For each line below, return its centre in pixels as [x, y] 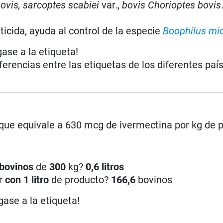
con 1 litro [27, 179]
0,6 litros [105, 167]
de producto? [80, 179]
